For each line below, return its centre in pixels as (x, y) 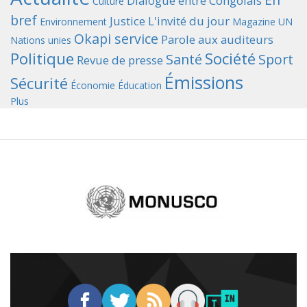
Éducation (140, 85)
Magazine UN (262, 22)
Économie (93, 85)
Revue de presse (120, 60)
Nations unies (41, 40)
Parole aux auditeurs (217, 39)
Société (230, 59)
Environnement (73, 22)
